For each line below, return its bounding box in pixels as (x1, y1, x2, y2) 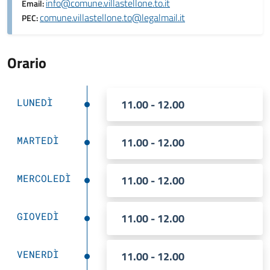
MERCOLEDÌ (17, 172, 71, 184)
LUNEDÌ (17, 96, 53, 108)
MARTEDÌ (17, 134, 59, 146)
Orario (7, 52, 46, 74)
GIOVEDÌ (17, 210, 59, 222)
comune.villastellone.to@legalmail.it (40, 10, 185, 25)
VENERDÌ (17, 248, 59, 260)
